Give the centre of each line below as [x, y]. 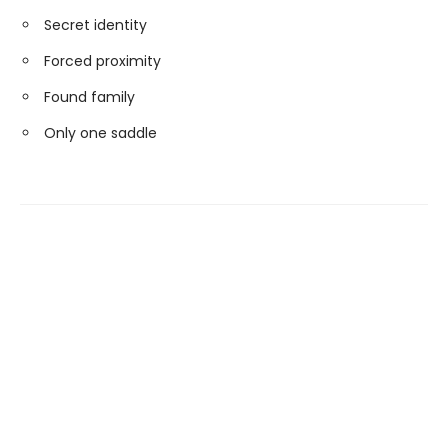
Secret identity [95, 25]
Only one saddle [100, 133]
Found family [89, 97]
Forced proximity [102, 61]
